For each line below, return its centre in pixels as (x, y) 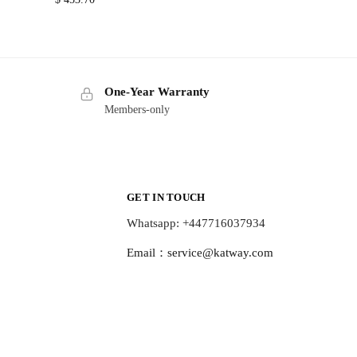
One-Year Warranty (157, 92)
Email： (147, 253)
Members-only (137, 109)
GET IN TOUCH (166, 197)
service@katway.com (220, 253)
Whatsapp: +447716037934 (196, 224)
